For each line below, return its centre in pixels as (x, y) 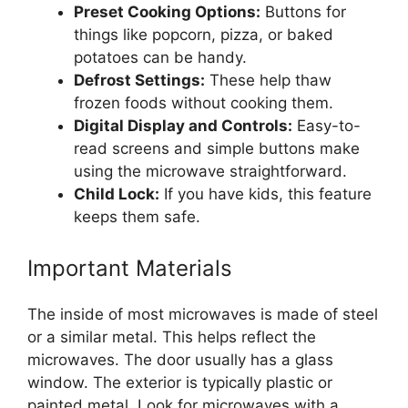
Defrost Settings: (139, 81)
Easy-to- (326, 126)
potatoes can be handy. (160, 58)
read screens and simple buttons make (217, 149)
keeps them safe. (137, 217)
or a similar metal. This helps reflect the (172, 337)
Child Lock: (117, 194)
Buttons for (303, 12)
